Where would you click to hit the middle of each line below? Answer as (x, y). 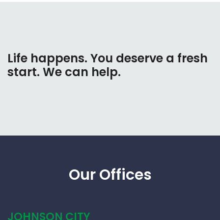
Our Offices (110, 175)
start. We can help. (64, 72)
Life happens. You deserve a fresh (108, 58)
